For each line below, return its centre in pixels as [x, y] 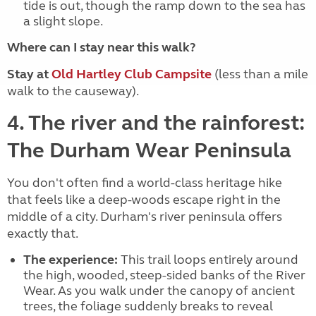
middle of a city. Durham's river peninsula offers [145, 217]
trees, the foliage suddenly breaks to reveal [148, 306]
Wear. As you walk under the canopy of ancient [159, 291]
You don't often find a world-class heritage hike [145, 183]
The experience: [70, 260]
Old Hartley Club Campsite [132, 74]
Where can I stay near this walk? [101, 47]
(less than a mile [260, 74]
